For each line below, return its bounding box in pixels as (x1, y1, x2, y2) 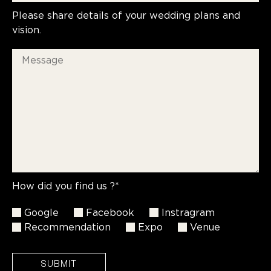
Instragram (162, 207, 215, 218)
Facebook (86, 207, 134, 218)
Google (24, 207, 59, 218)
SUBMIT (41, 260, 77, 270)
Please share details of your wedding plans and (12, 10, 240, 21)
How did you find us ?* (12, 180, 119, 192)
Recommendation (24, 221, 111, 233)
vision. (12, 24, 41, 36)
